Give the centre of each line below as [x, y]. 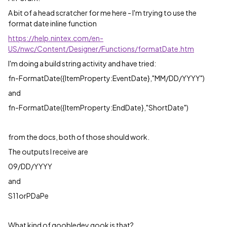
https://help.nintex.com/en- [56, 38]
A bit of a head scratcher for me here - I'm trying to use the [102, 13]
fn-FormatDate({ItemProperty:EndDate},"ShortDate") [98, 107]
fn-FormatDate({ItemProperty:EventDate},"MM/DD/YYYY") [106, 78]
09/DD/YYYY [30, 166]
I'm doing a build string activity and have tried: [83, 63]
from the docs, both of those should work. [79, 137]
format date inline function [52, 23]
